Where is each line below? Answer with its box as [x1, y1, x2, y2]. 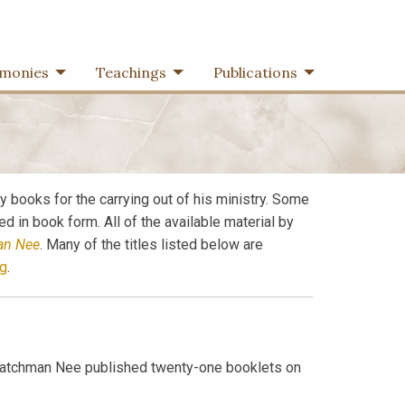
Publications [212, 63, 297, 81]
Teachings [95, 63, 166, 81]
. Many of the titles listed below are [39, 236, 263, 253]
